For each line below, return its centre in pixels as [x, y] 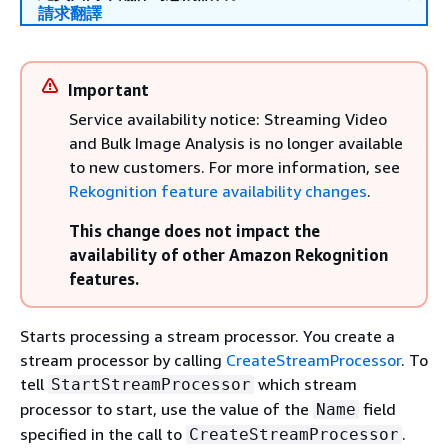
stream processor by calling [123, 360]
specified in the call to [103, 434]
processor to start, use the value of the [166, 409]
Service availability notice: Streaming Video [228, 119]
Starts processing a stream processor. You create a [207, 336]
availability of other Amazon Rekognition [228, 255]
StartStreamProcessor [151, 384]
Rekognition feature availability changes [218, 191]
